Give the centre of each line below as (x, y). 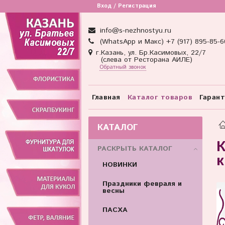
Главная (106, 97)
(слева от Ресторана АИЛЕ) (140, 60)
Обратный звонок (123, 68)
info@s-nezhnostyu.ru (134, 31)
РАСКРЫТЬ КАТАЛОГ (135, 148)
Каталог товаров (160, 97)
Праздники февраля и (142, 184)
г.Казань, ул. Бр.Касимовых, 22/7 (151, 53)
